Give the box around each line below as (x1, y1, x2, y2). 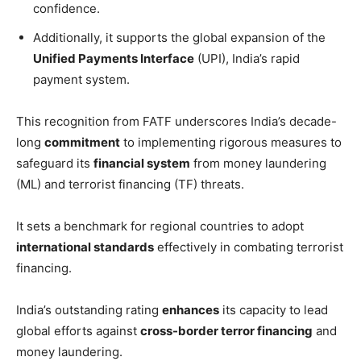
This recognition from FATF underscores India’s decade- (16, 113, 337, 129)
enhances (162, 301, 219, 317)
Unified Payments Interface (33, 50, 194, 66)
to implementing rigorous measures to (120, 134, 342, 150)
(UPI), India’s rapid (194, 50, 300, 66)
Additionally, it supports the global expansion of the (33, 29, 326, 45)
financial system (93, 155, 190, 171)
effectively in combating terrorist (154, 239, 343, 255)
